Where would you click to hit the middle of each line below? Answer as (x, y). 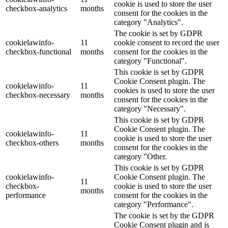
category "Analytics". (149, 22)
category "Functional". (150, 61)
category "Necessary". (150, 109)
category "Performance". (154, 205)
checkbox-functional (38, 52)
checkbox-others (32, 143)
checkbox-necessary (38, 95)
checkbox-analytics (36, 9)
